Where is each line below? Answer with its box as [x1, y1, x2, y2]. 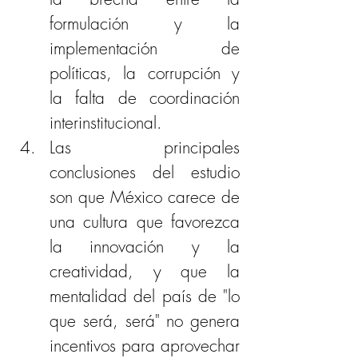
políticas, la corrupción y [50, 62, 240, 84]
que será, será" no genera [50, 309, 240, 332]
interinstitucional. [50, 111, 168, 133]
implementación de [50, 37, 240, 59]
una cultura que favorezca [50, 210, 240, 233]
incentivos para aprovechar [50, 334, 240, 356]
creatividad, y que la [50, 260, 240, 282]
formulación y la [50, 12, 240, 34]
